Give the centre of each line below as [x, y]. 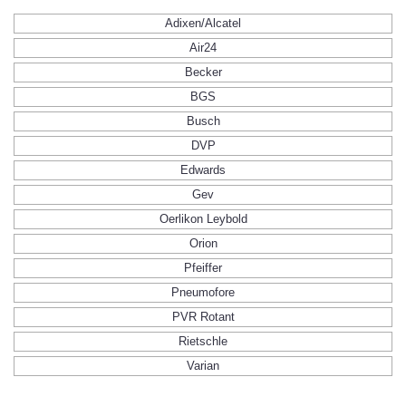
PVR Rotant [203, 317]
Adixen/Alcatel [203, 23]
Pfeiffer [203, 268]
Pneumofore [203, 292]
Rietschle [203, 341]
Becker [203, 72]
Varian [203, 366]
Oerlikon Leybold [203, 219]
